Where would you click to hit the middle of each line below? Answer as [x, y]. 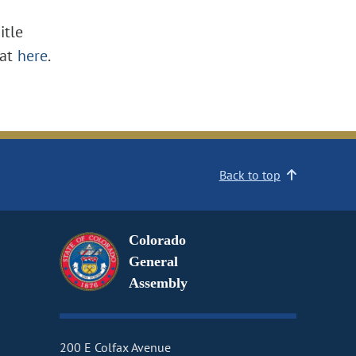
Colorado [157, 240]
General [153, 262]
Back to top [250, 175]
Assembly [158, 283]
